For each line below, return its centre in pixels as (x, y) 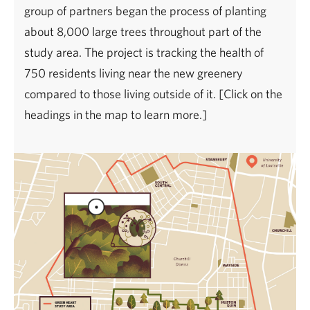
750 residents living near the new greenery (134, 73)
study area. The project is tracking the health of (144, 52)
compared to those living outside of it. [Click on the (153, 94)
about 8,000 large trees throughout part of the (143, 31)
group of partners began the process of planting (145, 11)
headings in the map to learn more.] (116, 115)
